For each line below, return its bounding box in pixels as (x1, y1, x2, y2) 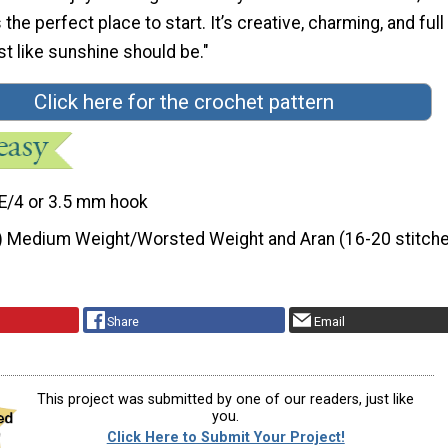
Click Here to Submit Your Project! (106, 428, 345, 446)
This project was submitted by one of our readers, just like (37, 390, 415, 408)
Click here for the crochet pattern (34, 90, 334, 115)
